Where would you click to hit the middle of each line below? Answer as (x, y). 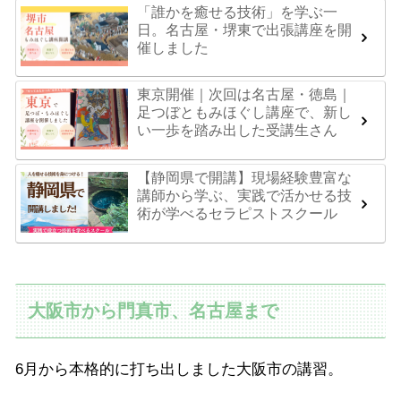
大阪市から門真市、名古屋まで (154, 311)
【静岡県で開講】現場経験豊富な (244, 178)
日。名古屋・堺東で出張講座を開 (244, 30)
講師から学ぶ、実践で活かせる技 (244, 196)
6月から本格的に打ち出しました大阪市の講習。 (179, 369)
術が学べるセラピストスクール (237, 214)
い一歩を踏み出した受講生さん (237, 131)
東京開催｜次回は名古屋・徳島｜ (244, 95)
